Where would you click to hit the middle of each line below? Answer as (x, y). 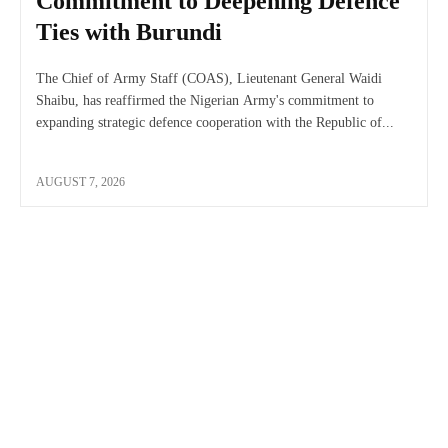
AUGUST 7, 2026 (80, 181)
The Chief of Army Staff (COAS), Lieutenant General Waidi (209, 78)
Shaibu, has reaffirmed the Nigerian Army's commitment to (205, 100)
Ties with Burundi (129, 31)
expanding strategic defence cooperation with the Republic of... (215, 122)
